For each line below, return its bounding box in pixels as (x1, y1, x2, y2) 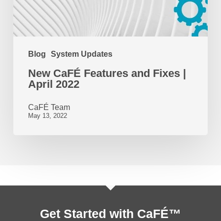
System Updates (50, 49, 112, 58)
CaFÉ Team (28, 103, 70, 111)
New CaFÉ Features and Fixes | (28, 67, 186, 79)
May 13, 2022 (28, 111, 67, 119)
